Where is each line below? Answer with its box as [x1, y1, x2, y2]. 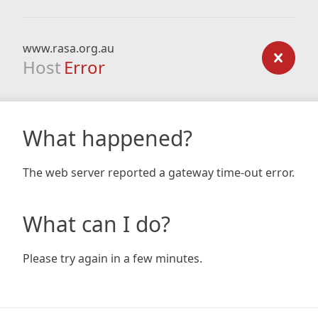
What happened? [23, 124, 192, 153]
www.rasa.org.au [23, 40, 114, 56]
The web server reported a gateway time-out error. [23, 165, 295, 180]
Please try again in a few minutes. [23, 251, 202, 266]
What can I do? [23, 209, 170, 238]
